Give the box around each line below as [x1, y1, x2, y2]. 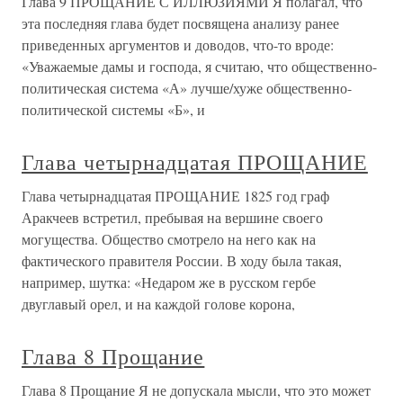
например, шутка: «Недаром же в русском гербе [22, 273, 316, 291]
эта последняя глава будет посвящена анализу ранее [22, 13, 339, 32]
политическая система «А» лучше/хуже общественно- [22, 78, 352, 97]
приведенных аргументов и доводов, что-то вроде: [22, 35, 334, 54]
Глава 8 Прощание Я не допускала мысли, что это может [22, 381, 371, 399]
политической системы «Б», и [22, 100, 205, 119]
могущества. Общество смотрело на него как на [22, 229, 316, 248]
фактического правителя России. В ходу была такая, [22, 251, 342, 270]
